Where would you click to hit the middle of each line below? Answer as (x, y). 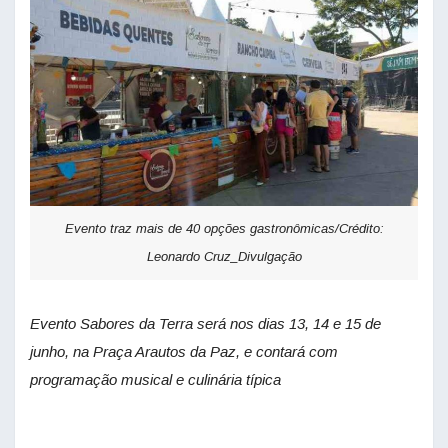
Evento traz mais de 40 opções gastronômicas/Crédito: (224, 228)
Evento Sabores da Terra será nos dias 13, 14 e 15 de (205, 323)
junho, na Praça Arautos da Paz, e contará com (184, 351)
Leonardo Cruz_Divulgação (224, 256)
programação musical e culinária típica (155, 379)
